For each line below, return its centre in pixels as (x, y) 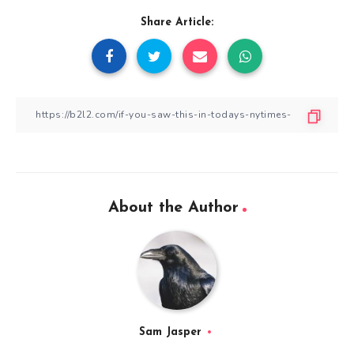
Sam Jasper (170, 332)
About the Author (173, 207)
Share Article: (177, 22)
